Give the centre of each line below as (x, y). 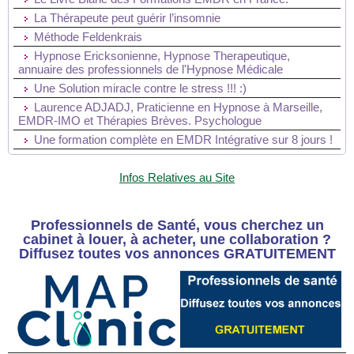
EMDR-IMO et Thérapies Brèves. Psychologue (140, 121)
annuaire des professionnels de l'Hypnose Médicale (151, 70)
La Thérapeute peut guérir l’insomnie (127, 18)
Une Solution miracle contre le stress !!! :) (140, 88)
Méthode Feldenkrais (88, 37)
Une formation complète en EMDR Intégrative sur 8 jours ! (183, 140)
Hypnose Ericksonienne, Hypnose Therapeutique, (162, 56)
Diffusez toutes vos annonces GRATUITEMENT (177, 254)
